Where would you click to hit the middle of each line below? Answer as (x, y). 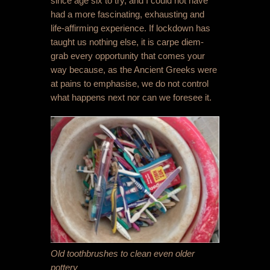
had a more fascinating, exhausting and (127, 14)
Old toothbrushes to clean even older (123, 254)
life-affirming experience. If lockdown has (130, 28)
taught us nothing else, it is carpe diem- (127, 42)
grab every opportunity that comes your (128, 55)
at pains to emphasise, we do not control (130, 83)
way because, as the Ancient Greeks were (134, 69)
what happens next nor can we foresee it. (131, 97)
